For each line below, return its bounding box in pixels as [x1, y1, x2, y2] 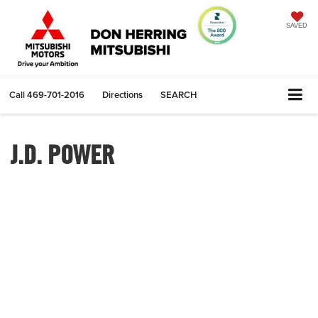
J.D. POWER [11, 138, 114, 170]
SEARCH [160, 88, 197, 102]
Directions [102, 88, 143, 102]
